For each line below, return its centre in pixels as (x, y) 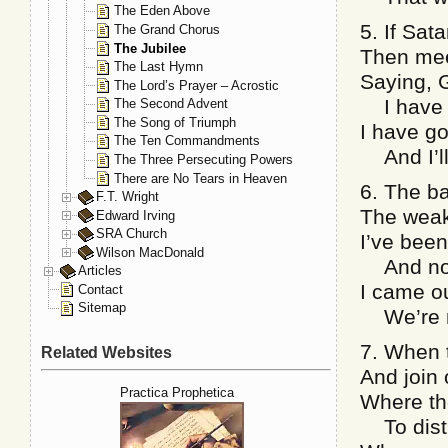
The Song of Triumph (175, 122)
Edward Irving (135, 215)
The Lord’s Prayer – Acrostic (196, 85)
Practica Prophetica (177, 392)
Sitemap (102, 308)
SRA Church (131, 234)
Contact (100, 289)
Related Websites (106, 352)
